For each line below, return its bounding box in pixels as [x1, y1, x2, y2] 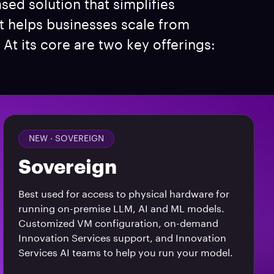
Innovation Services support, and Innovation [18, 234, 227, 243]
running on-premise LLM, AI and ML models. [18, 204, 225, 214]
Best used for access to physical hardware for [18, 190, 230, 199]
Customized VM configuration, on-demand [18, 219, 219, 229]
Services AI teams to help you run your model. [18, 248, 234, 258]
